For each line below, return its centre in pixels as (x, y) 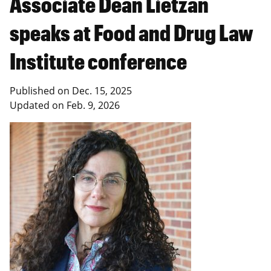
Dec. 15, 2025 (102, 91)
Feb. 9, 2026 (93, 106)
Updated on (38, 106)
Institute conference (98, 61)
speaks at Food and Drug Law (132, 33)
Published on (41, 91)
